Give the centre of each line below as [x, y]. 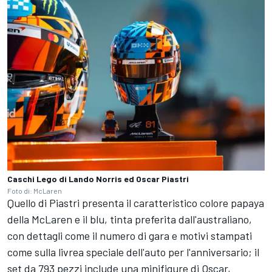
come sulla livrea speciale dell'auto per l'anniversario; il [133, 252]
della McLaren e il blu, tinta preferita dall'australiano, [130, 219]
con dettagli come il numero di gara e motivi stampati [130, 235]
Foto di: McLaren [35, 190]
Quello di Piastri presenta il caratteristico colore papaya [136, 202]
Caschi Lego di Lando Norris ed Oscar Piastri [98, 178]
